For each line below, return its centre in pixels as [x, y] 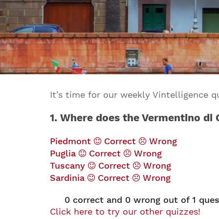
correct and [98, 200]
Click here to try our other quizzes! [125, 211]
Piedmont [72, 141]
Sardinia [69, 178]
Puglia [64, 153]
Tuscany [69, 165]
